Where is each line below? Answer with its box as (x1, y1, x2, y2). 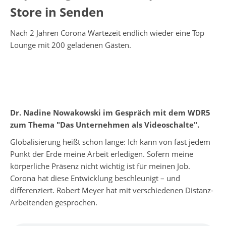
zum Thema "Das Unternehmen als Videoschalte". (10, 119, 199, 130)
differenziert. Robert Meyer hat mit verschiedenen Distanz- (10, 185, 213, 195)
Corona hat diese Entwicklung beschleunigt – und (10, 173, 180, 183)
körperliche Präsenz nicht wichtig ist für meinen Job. (10, 160, 190, 171)
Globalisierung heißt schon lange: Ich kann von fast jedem (10, 136, 210, 147)
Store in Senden (10, 3, 104, 20)
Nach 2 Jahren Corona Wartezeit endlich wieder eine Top (10, 27, 204, 38)
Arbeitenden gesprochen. (10, 197, 97, 207)
